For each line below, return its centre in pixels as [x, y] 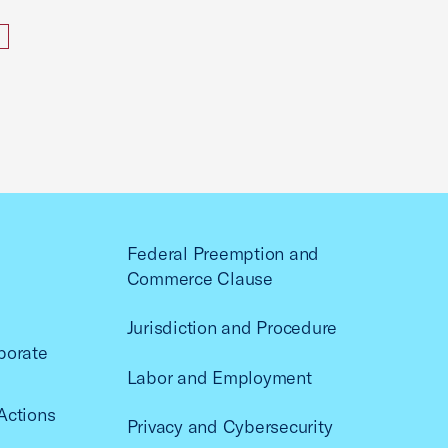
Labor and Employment [219, 377]
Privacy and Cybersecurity [229, 427]
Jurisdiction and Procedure [232, 328]
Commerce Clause [199, 278]
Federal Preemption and [223, 253]
